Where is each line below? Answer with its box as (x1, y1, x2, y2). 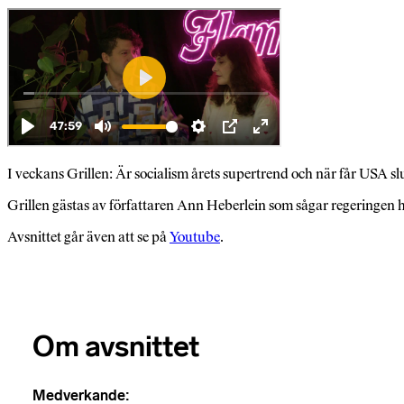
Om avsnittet (32, 328, 200, 363)
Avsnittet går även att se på (7, 228, 170, 246)
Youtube (170, 228, 220, 246)
